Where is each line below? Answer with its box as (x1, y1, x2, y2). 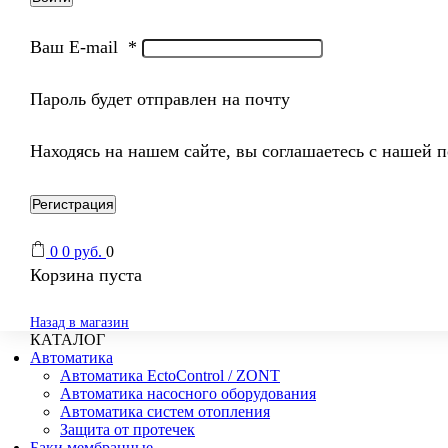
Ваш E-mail (30, 37, 128, 58)
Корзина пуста (30, 264, 142, 285)
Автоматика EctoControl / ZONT (60, 366, 280, 384)
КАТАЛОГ (30, 330, 105, 348)
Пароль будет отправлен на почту (30, 89, 290, 110)
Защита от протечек (60, 420, 195, 438)
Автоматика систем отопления (60, 402, 270, 420)
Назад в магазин (30, 314, 129, 330)
